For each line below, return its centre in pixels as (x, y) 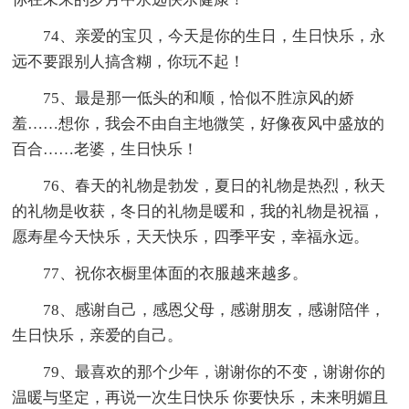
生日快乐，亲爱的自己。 (98, 336)
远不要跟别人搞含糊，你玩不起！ (129, 62)
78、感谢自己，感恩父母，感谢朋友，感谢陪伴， (215, 310)
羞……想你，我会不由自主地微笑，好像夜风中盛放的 (199, 124)
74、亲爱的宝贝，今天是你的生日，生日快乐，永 (215, 37)
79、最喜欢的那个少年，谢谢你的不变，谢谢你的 (215, 372)
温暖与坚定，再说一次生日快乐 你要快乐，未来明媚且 (200, 398)
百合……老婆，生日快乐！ (105, 150)
